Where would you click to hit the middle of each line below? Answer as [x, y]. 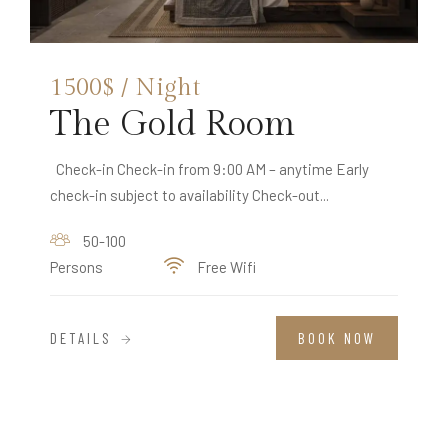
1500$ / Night [125, 88]
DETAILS [84, 337]
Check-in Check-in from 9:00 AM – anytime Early [209, 169]
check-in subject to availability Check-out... [189, 195]
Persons [76, 267]
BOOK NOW [337, 338]
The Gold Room [172, 125]
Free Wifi [225, 267]
